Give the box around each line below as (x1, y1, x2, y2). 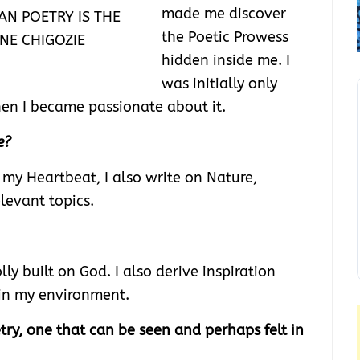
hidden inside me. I (162, 51, 290, 70)
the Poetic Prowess (162, 28, 288, 47)
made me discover (162, 5, 286, 23)
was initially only (162, 75, 277, 93)
